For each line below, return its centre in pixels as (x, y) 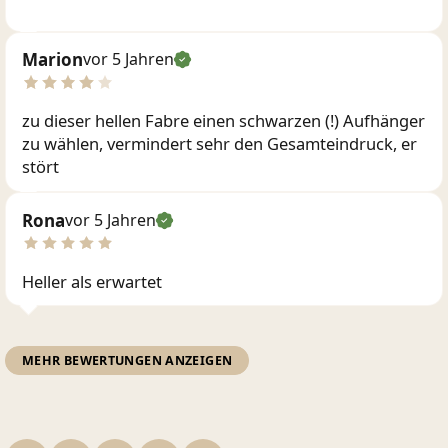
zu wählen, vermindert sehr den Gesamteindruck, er (219, 144)
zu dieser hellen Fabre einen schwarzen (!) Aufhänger (223, 121)
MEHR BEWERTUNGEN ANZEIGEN (127, 360)
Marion (52, 60)
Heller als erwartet (92, 281)
